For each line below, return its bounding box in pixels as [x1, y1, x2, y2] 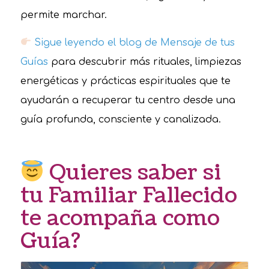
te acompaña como [20, 203, 220, 233]
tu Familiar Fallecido [20, 180, 237, 210]
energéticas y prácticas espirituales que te [20, 75, 231, 86]
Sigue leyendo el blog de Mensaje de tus [34, 37, 235, 48]
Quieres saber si [44, 157, 222, 187]
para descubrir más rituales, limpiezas [47, 56, 241, 67]
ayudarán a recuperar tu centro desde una [20, 94, 235, 106]
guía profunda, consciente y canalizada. [20, 113, 221, 125]
